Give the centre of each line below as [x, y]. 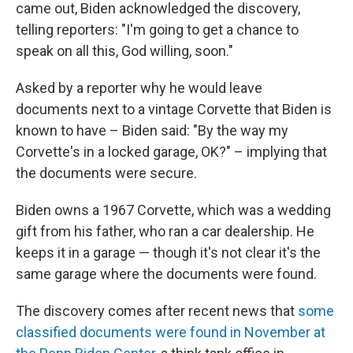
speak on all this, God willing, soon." [124, 51]
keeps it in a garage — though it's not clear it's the [168, 253]
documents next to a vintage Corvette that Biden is [174, 109]
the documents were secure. [106, 173]
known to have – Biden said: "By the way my [152, 130]
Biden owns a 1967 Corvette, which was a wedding [173, 210]
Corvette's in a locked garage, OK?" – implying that [171, 152]
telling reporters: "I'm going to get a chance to [157, 30]
